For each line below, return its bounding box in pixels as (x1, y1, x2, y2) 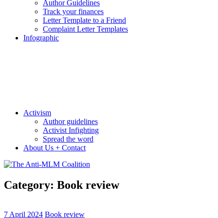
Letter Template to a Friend (43, 16, 126, 24)
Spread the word (43, 135, 93, 143)
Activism (23, 109, 51, 117)
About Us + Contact (23, 144, 86, 152)
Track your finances (43, 7, 104, 16)
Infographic (23, 34, 59, 42)
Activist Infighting (43, 126, 99, 134)
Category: (4, 178, 57, 191)
